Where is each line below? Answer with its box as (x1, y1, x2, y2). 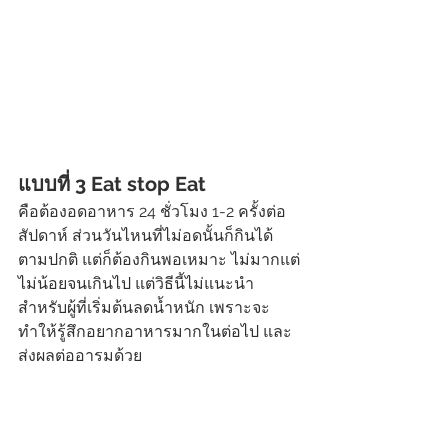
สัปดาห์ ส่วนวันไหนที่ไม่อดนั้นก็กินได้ (18, 226, 273, 246)
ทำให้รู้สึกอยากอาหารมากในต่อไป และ (18, 322, 292, 342)
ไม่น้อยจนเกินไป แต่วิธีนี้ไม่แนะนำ (18, 274, 254, 294)
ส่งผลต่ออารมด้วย (18, 346, 146, 366)
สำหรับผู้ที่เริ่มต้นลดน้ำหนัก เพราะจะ (18, 298, 270, 318)
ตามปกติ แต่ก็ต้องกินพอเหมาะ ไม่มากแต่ (18, 250, 300, 270)
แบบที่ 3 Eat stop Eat (18, 172, 211, 197)
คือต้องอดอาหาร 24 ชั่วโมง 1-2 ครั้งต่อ (18, 202, 286, 222)
